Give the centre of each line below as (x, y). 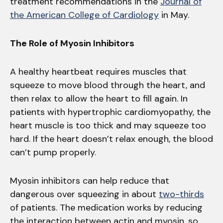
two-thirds (181, 194)
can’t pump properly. (56, 152)
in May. (176, 15)
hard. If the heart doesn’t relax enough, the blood (111, 139)
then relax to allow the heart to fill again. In (99, 98)
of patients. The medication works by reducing (106, 207)
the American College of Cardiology (84, 15)
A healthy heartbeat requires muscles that (98, 71)
